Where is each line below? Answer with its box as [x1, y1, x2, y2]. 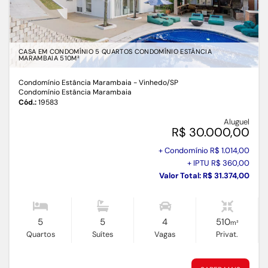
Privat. [216, 229, 238, 240]
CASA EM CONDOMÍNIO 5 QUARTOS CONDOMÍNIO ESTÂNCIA [19, 47, 212, 56]
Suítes [92, 229, 113, 240]
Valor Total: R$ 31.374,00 [159, 170, 249, 181]
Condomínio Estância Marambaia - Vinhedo [19, 78, 167, 88]
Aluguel [224, 117, 249, 127]
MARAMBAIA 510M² [19, 54, 80, 63]
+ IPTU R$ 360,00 [187, 158, 249, 169]
